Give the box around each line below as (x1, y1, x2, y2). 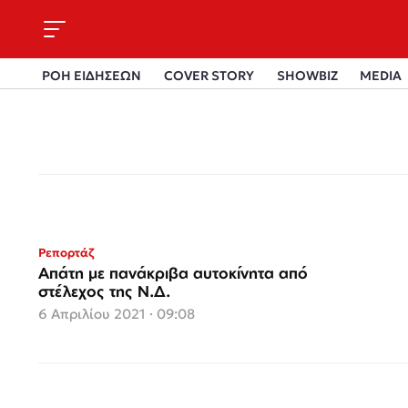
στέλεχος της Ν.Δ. (38, 281, 170, 301)
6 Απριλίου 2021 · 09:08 (38, 305, 195, 322)
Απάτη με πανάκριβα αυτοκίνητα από (38, 263, 308, 282)
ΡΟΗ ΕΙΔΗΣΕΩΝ (42, 66, 141, 84)
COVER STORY (163, 66, 254, 84)
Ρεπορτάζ (38, 245, 94, 260)
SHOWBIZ (276, 66, 338, 84)
